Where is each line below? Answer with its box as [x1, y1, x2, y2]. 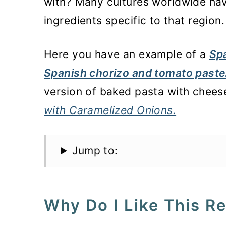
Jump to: [72, 144, 118, 157]
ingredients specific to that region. [44, 14, 225, 27]
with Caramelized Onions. [44, 104, 177, 117]
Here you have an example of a [44, 48, 209, 61]
